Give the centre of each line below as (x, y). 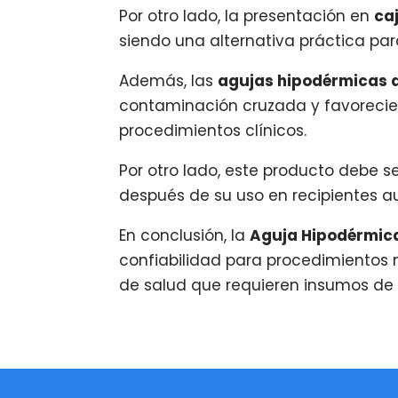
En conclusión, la (185, 235)
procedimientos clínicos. (213, 130)
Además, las (169, 80)
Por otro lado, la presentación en (247, 16)
